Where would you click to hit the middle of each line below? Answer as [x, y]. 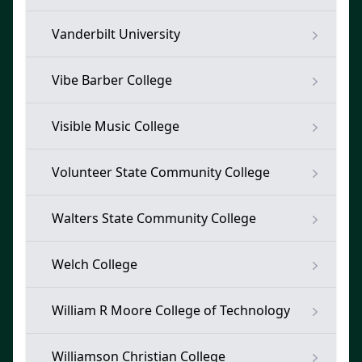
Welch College [95, 264]
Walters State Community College [154, 218]
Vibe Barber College [112, 80]
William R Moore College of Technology [171, 310]
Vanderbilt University [116, 34]
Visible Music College [116, 126]
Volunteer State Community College [161, 172]
